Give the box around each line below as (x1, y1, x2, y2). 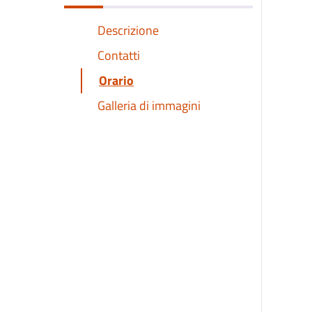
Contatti (97, 45, 140, 65)
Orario (99, 70, 134, 90)
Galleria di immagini (97, 95, 201, 115)
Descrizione (97, 20, 159, 40)
